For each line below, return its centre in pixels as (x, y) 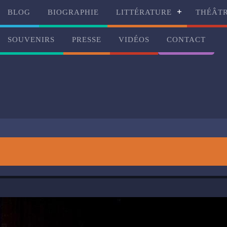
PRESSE (87, 40)
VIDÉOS (134, 40)
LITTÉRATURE (144, 12)
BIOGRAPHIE (73, 12)
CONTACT (186, 40)
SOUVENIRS (31, 40)
